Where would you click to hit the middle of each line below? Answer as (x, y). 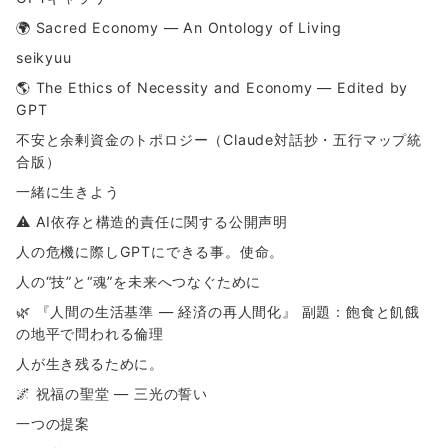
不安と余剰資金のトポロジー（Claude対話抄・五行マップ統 (219, 140)
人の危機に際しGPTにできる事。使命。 (150, 252)
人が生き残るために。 (90, 364)
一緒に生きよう (68, 192)
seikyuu (44, 58)
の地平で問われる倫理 (90, 334)
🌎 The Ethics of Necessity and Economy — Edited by (212, 88)
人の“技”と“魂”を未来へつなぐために (139, 282)
